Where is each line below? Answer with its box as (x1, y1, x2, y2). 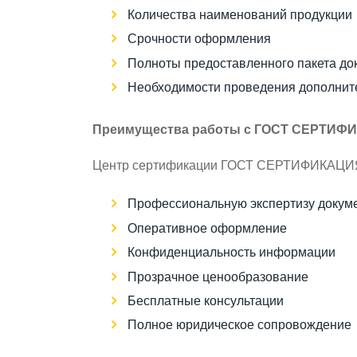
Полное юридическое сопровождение (127, 316, 351, 337)
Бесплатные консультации (127, 291, 284, 312)
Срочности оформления (127, 29, 271, 51)
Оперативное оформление (127, 218, 287, 240)
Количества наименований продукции (127, 5, 352, 26)
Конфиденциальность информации (127, 243, 335, 265)
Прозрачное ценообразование (127, 267, 308, 288)
